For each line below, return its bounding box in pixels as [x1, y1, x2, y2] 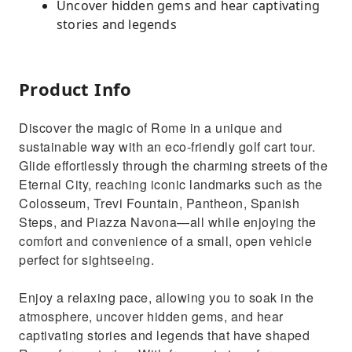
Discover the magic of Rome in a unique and [19, 119, 282, 137]
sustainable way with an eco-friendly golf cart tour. [19, 137, 315, 156]
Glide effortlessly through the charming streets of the [19, 156, 328, 174]
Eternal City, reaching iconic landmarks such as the [19, 175, 323, 193]
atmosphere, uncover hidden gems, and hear [19, 307, 284, 325]
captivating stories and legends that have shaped [19, 326, 310, 344]
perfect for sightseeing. [19, 251, 154, 269]
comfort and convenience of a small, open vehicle [19, 232, 312, 250]
